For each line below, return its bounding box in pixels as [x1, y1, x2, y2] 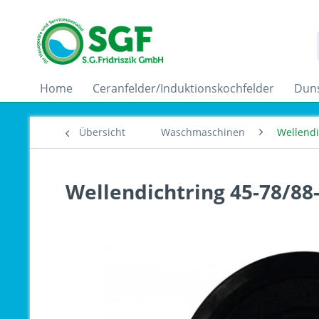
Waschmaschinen [161, 125, 245, 139]
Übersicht [79, 125, 125, 139]
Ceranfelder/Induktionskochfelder [93, 80, 274, 96]
